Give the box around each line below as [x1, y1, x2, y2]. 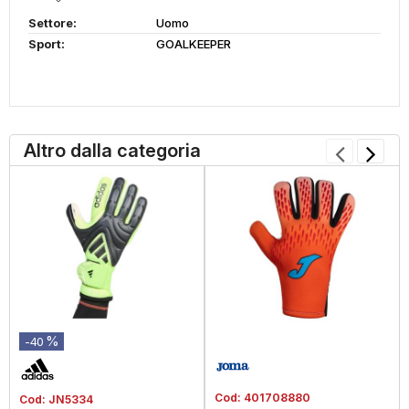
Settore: [28, 16, 77, 30]
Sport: [28, 37, 65, 51]
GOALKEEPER [156, 37, 231, 51]
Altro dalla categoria [24, 140, 201, 162]
